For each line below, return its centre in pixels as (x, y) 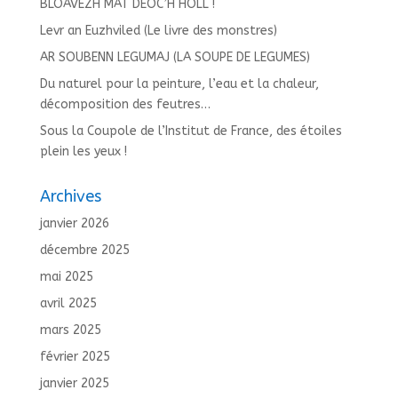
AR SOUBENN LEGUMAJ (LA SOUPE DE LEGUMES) (175, 57)
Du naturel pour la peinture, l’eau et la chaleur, (179, 84)
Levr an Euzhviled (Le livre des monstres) (158, 30)
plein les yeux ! (83, 151)
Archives (70, 196)
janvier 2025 (74, 383)
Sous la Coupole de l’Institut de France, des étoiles (191, 131)
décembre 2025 (84, 250)
